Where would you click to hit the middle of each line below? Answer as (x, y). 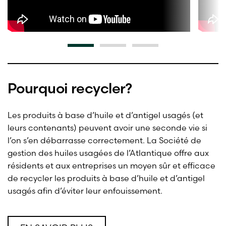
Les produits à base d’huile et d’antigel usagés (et (105, 115)
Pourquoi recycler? (70, 89)
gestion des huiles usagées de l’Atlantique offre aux (108, 153)
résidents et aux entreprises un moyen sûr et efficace (111, 165)
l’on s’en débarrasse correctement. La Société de (104, 140)
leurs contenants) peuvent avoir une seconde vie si (107, 127)
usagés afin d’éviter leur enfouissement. (85, 190)
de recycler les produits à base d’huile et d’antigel (106, 178)
